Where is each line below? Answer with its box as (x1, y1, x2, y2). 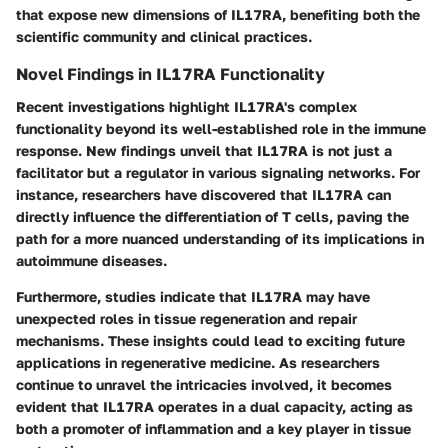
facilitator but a (16, 163, 126, 181)
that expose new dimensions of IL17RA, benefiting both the (16, 6, 420, 24)
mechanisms (16, 331, 100, 349)
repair (318, 309, 357, 327)
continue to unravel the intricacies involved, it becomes (16, 375, 392, 393)
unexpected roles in (16, 309, 154, 327)
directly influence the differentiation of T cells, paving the (16, 207, 409, 225)
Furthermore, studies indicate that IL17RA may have (16, 287, 370, 305)
